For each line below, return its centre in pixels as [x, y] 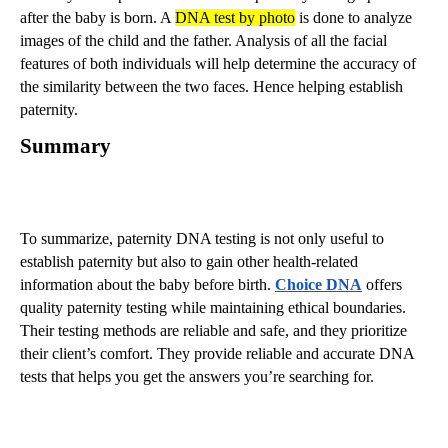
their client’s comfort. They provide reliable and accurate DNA [217, 353]
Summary [65, 145]
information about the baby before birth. [147, 284]
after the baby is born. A [97, 17]
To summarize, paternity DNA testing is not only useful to [202, 238]
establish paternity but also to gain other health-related [189, 261]
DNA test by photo [235, 17]
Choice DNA [318, 284]
